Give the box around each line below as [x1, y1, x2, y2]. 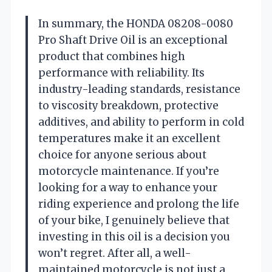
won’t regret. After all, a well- [38, 246, 191, 260]
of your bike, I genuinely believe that [38, 213, 229, 227]
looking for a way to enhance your [38, 180, 217, 194]
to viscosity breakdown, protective [38, 98, 219, 112]
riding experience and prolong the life [38, 197, 239, 211]
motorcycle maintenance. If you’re [38, 164, 219, 178]
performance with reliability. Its [38, 66, 205, 80]
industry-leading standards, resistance [38, 82, 240, 96]
